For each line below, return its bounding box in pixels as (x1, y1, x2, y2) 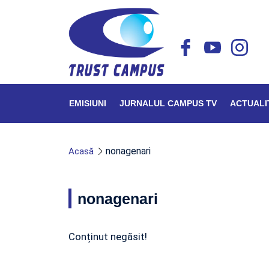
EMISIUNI (69, 98, 106, 108)
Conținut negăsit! (68, 231, 147, 243)
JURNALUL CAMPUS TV (119, 98, 217, 108)
